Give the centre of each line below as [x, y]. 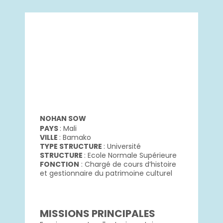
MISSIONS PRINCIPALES [98, 214]
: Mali [68, 129]
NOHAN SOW [63, 119]
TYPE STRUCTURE [72, 147]
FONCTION [59, 165]
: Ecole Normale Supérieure [130, 156]
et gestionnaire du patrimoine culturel [106, 173]
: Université [122, 147]
